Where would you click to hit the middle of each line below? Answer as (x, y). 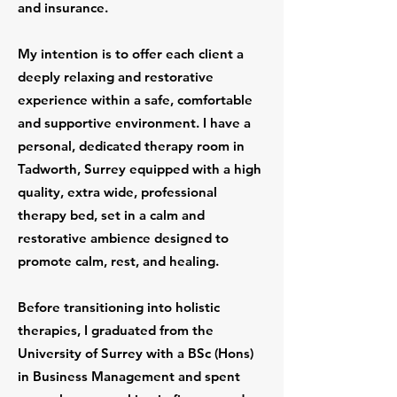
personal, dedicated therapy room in (131, 146)
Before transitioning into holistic (119, 307)
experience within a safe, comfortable (135, 100)
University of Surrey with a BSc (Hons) (136, 353)
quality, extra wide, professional (117, 192)
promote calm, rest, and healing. (118, 261)
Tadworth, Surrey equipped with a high (140, 169)
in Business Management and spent (129, 376)
